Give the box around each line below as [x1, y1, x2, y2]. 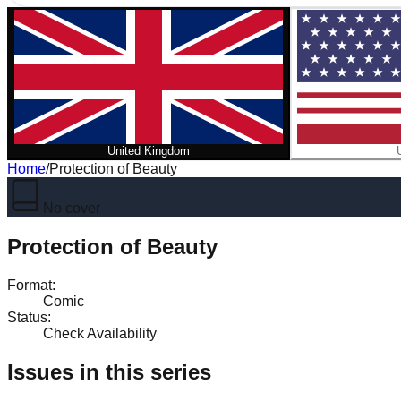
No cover [43, 200, 100, 216]
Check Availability [43, 325, 157, 341]
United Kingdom [107, 144, 190, 158]
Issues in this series [7, 359, 211, 384]
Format [7, 277, 52, 293]
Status [7, 309, 47, 325]
